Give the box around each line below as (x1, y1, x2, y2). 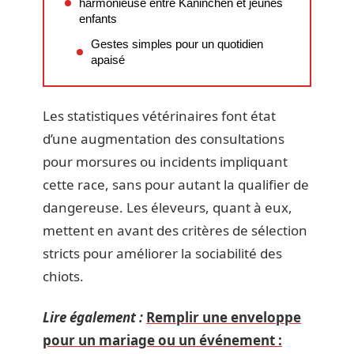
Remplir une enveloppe (146, 307, 301, 326)
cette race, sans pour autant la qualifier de (43, 175, 309, 194)
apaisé (91, 52, 125, 66)
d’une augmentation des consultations (43, 130, 284, 148)
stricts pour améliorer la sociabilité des (43, 244, 282, 262)
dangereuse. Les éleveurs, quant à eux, (43, 198, 292, 217)
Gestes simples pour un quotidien (91, 36, 263, 51)
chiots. (43, 267, 84, 285)
